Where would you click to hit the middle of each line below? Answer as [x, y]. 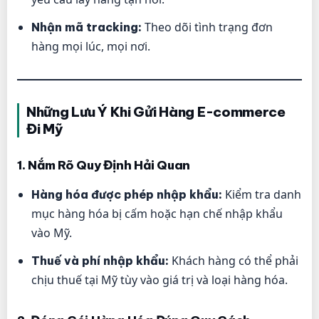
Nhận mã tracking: [87, 27]
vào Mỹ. [52, 233]
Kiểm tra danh [262, 195]
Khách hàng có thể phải [234, 261]
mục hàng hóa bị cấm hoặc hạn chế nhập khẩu [157, 214]
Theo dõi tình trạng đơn [207, 27]
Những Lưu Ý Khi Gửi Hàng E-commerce [156, 112]
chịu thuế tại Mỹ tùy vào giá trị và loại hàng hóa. [159, 280]
